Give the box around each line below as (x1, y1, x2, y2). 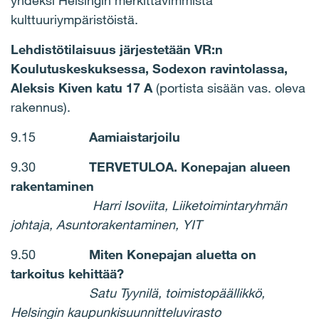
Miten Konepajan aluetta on (89, 246, 256, 262)
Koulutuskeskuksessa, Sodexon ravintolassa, (11, 61, 288, 76)
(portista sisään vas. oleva (156, 80, 305, 95)
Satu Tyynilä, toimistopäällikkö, (89, 285, 265, 300)
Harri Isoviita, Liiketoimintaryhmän (93, 197, 287, 213)
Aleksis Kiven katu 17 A (11, 80, 156, 95)
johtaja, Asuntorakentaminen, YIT (11, 216, 202, 232)
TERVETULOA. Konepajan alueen (89, 159, 291, 174)
